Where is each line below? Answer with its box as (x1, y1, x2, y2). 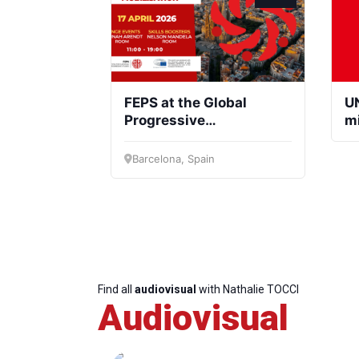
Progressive (124, 112, 205, 129)
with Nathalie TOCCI (196, 283, 299, 296)
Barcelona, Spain (132, 152, 215, 166)
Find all (98, 283, 135, 296)
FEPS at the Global (124, 95, 247, 111)
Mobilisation (124, 130, 208, 147)
